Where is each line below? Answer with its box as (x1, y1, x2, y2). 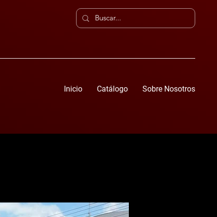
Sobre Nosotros (142, 84, 195, 93)
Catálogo (97, 84, 128, 93)
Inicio (64, 84, 82, 93)
